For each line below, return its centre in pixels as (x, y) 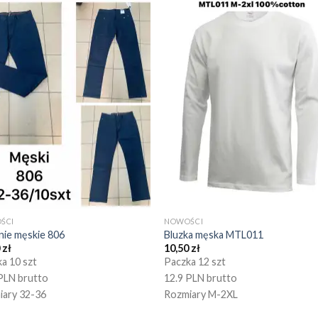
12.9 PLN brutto (201, 278)
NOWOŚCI (184, 221)
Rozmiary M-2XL (201, 295)
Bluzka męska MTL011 (214, 234)
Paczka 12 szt (195, 262)
